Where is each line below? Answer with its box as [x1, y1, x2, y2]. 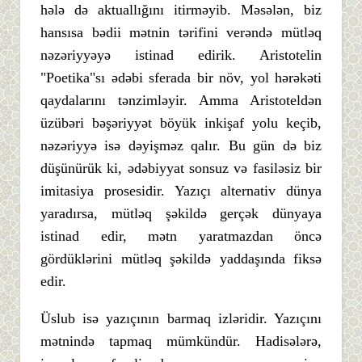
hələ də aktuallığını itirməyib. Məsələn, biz [40, 2, 322, 19]
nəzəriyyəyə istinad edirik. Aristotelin [40, 47, 322, 64]
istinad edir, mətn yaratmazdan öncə [40, 228, 322, 245]
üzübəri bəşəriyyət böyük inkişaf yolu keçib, [40, 115, 322, 132]
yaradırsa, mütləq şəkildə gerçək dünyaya [40, 205, 322, 222]
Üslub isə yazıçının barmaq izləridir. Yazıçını [40, 310, 322, 327]
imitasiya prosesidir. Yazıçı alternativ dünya [40, 183, 322, 200]
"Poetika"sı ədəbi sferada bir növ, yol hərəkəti [40, 69, 322, 86]
